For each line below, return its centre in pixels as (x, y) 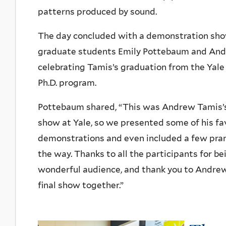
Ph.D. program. (67, 83)
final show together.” (81, 185)
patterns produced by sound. (97, 12)
